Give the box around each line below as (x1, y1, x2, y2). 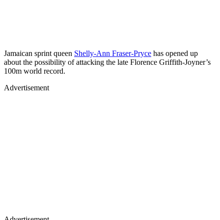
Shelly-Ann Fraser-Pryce (74, 49, 151, 57)
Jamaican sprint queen (4, 49, 74, 57)
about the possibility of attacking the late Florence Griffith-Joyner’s (4, 57, 211, 66)
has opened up (151, 49, 198, 57)
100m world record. (4, 66, 65, 75)
